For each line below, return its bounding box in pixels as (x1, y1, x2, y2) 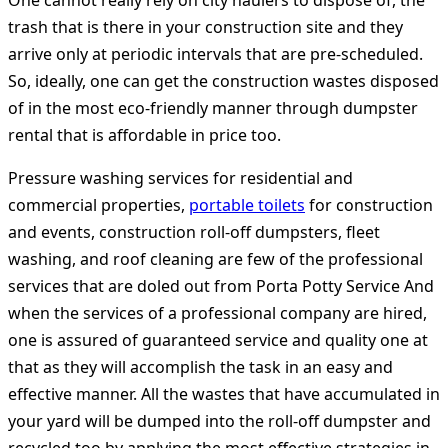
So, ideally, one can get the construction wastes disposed (8, 70, 439, 93)
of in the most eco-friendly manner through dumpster (8, 97, 418, 120)
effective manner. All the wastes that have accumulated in (8, 383, 440, 406)
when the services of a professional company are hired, (8, 302, 427, 325)
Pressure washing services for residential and (8, 167, 353, 190)
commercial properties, (8, 194, 189, 217)
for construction (305, 194, 433, 217)
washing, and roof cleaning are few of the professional (8, 248, 423, 271)
